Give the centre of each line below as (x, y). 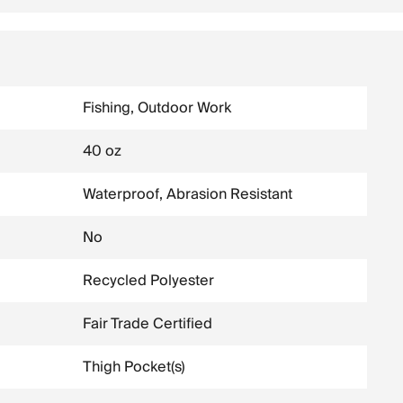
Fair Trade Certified (148, 324)
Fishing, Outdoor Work (157, 108)
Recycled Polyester (148, 281)
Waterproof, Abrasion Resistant (188, 194)
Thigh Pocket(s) (134, 367)
